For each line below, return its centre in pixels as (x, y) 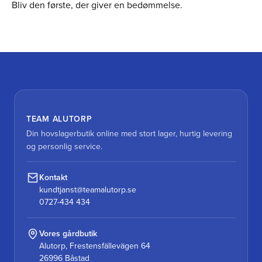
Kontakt (53, 177)
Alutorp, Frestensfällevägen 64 (95, 246)
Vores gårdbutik (68, 233)
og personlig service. (64, 146)
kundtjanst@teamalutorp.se (88, 189)
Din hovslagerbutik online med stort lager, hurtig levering (129, 133)
